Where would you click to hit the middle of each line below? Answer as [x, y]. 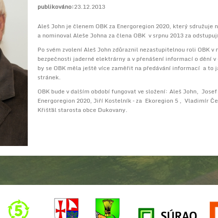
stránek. [49, 77]
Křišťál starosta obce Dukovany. [82, 110]
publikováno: [56, 7]
